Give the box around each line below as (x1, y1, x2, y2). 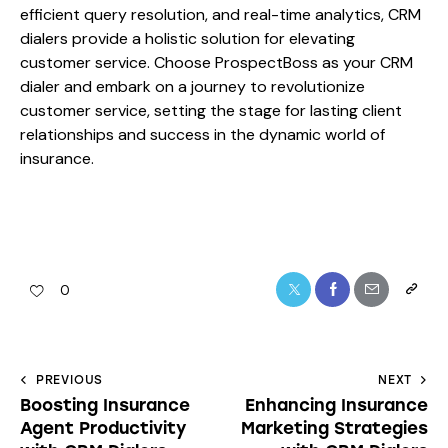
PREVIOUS (35, 372, 104, 387)
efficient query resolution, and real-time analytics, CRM (20, 4, 421, 26)
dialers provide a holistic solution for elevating (20, 28, 355, 50)
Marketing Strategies (241, 417, 428, 438)
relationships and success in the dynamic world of (20, 124, 385, 146)
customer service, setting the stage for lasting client (20, 100, 402, 122)
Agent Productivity (20, 417, 187, 438)
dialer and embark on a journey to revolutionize (20, 76, 365, 98)
